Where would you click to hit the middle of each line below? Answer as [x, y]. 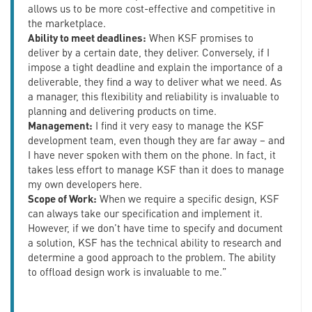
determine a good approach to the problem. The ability [152, 257]
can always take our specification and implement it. [145, 213]
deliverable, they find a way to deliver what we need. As [155, 81]
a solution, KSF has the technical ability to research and [155, 242]
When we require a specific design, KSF [188, 198]
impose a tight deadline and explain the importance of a [155, 67]
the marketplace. [67, 23]
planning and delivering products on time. [122, 110]
